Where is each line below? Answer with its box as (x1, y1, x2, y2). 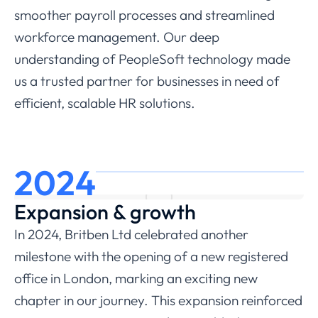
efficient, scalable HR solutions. (14, 94, 195, 111)
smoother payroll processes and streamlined (14, 6, 275, 23)
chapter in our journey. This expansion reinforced (14, 291, 302, 309)
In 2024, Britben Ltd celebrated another (14, 225, 248, 243)
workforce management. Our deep (14, 28, 219, 45)
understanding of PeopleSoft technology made (14, 50, 290, 67)
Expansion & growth (14, 198, 196, 224)
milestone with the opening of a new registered (14, 247, 288, 265)
